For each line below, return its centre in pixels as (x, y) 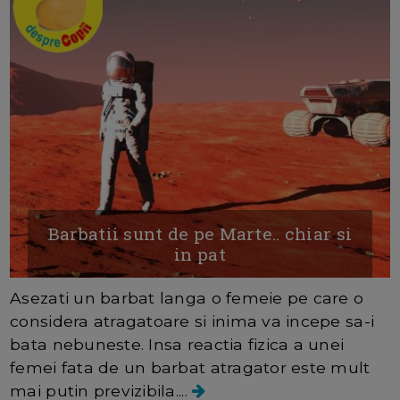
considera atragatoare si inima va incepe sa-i (192, 321)
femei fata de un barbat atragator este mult (190, 368)
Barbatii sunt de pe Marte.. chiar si (200, 234)
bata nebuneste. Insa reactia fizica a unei (177, 345)
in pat (200, 254)
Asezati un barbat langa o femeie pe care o (187, 298)
